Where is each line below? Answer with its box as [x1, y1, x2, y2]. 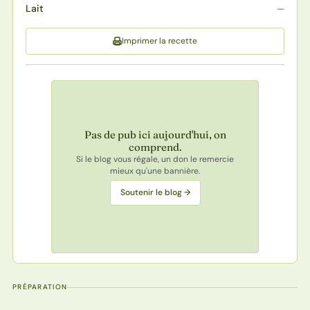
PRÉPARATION [12, 282, 68, 292]
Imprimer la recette [122, 35, 197, 47]
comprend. [128, 140, 182, 154]
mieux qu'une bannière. [110, 165, 200, 176]
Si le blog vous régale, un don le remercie [76, 153, 234, 165]
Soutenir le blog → [120, 186, 190, 198]
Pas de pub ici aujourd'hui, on [84, 127, 226, 141]
